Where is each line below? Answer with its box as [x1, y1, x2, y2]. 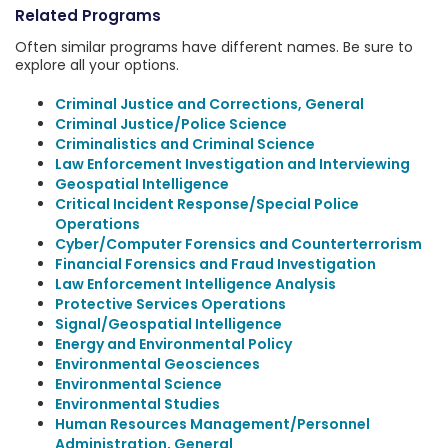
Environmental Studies [55, 394, 220, 414]
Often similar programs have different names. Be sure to [15, 37, 413, 57]
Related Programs [15, 5, 161, 26]
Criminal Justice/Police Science [55, 114, 287, 134]
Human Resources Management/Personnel [55, 414, 370, 434]
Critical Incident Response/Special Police [55, 194, 359, 214]
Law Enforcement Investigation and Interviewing [55, 154, 410, 174]
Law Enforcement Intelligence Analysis [55, 274, 336, 294]
